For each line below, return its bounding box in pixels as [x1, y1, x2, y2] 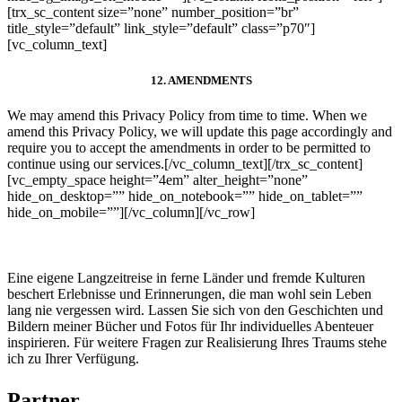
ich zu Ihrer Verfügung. [7, 351, 139, 367]
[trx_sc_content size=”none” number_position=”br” [7, 4, 299, 21]
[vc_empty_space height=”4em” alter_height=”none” [7, 171, 308, 188]
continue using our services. [7, 155, 164, 171]
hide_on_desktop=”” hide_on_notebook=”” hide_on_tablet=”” [7, 188, 363, 204]
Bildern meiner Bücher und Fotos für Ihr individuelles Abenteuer [7, 319, 373, 335]
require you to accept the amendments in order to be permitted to [7, 139, 371, 155]
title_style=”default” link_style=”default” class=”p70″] [7, 21, 315, 37]
